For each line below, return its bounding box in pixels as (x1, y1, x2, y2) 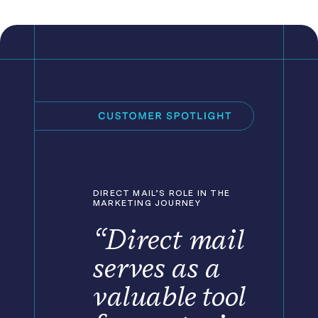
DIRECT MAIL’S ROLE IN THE (93, 188, 230, 198)
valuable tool (93, 279, 246, 313)
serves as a (93, 251, 220, 285)
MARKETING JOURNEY (93, 198, 202, 208)
